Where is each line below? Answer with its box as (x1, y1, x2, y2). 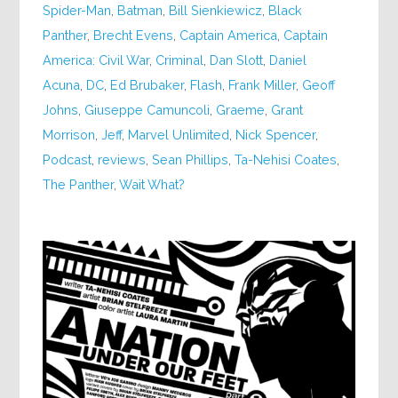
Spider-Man (43, 2, 112, 18)
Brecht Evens (93, 27, 174, 43)
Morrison (43, 126, 96, 142)
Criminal (155, 52, 204, 68)
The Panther (43, 176, 115, 192)
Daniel (269, 52, 307, 68)
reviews (98, 151, 147, 167)
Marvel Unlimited (128, 126, 230, 142)
